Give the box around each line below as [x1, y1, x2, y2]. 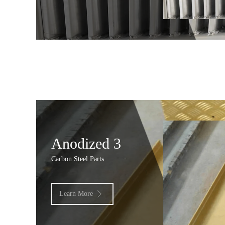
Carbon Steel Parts [51, 155, 104, 163]
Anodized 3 [51, 135, 121, 152]
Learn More [59, 190, 93, 198]
